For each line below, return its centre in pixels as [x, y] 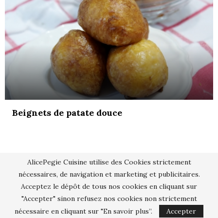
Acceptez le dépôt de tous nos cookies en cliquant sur [109, 186]
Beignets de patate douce [67, 112]
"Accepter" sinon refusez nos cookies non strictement [109, 199]
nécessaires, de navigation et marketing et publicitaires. [109, 174]
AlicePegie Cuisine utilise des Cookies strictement [109, 162]
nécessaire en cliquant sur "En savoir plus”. [83, 211]
